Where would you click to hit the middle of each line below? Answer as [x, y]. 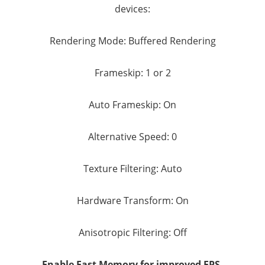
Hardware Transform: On [132, 200]
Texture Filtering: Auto [132, 168]
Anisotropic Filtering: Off [132, 232]
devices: [132, 9]
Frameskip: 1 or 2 [132, 72]
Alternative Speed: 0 [132, 136]
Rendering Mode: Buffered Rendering [132, 41]
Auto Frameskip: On [132, 104]
